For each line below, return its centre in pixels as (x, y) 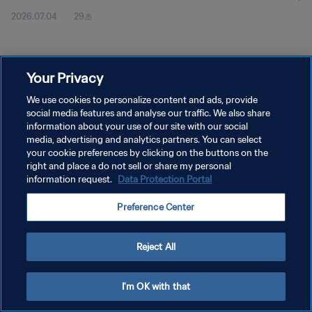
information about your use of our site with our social (138, 126)
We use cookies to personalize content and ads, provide (142, 100)
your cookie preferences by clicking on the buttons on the (148, 153)
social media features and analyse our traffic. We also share (149, 113)
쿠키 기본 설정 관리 (48, 174)
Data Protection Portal (165, 179)
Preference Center (156, 207)
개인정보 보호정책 (46, 126)
